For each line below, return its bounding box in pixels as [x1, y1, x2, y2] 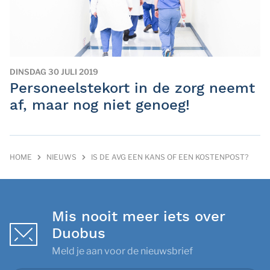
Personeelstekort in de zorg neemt [10, 80, 255, 96]
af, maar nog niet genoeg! [10, 96, 190, 113]
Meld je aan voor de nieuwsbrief [52, 245, 193, 257]
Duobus [52, 225, 105, 242]
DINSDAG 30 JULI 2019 [10, 67, 98, 77]
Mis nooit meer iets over [52, 208, 225, 225]
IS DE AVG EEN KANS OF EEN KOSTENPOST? [91, 152, 248, 162]
